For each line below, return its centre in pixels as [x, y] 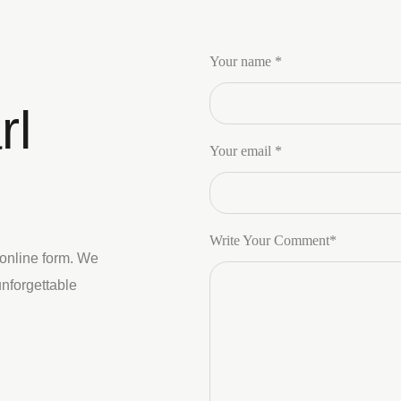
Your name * [246, 61]
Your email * [246, 151]
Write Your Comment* [273, 240]
